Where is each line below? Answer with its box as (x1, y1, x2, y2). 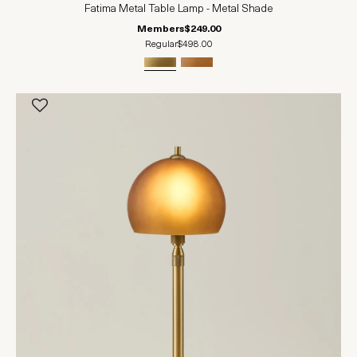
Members (136, 25, 184, 35)
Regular (144, 40, 178, 50)
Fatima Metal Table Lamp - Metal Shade (84, 3, 273, 16)
